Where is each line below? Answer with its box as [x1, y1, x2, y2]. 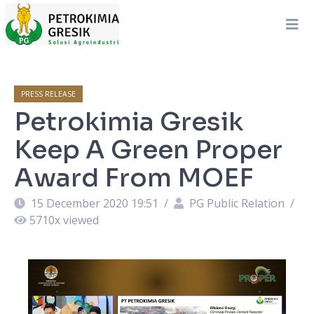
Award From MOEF [14, 162, 254, 193]
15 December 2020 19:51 [28, 196, 161, 211]
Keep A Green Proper [14, 134, 282, 165]
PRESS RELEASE [21, 89, 76, 99]
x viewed [55, 212, 99, 228]
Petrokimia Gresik [14, 106, 243, 137]
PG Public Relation [186, 196, 287, 211]
